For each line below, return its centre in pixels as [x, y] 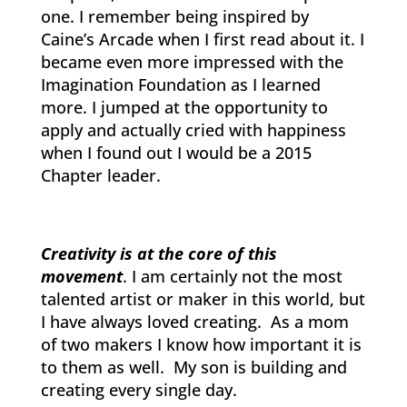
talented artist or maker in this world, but [203, 298]
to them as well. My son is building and [194, 367]
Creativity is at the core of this [159, 253]
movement [81, 276]
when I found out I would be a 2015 [176, 152]
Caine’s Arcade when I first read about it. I [202, 39]
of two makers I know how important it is [201, 344]
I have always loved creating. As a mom [194, 321]
